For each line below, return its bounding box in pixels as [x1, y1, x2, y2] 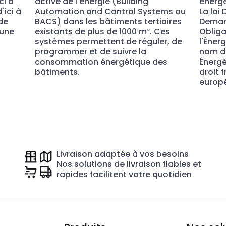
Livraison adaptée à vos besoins [56, 148, 189, 160]
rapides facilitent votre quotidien [56, 168, 192, 181]
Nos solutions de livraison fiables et [56, 158, 202, 171]
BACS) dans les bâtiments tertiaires [35, 16, 182, 28]
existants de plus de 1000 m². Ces [35, 26, 171, 38]
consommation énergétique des [35, 56, 168, 68]
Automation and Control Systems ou [35, 6, 186, 18]
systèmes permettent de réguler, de [35, 36, 183, 48]
